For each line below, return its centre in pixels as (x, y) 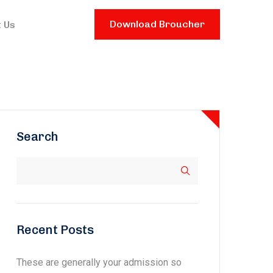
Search (37, 136)
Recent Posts (55, 230)
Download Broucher (157, 24)
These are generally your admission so (99, 262)
